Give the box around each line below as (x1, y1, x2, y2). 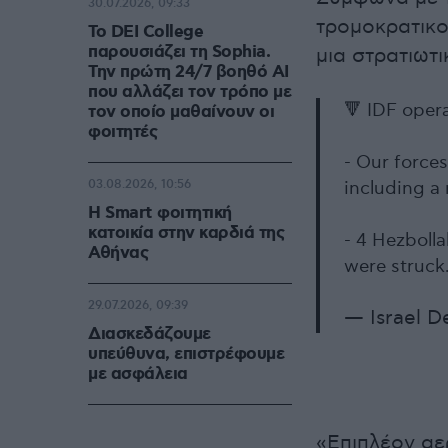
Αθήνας (88, 242, 148, 265)
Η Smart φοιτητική (88, 202, 232, 225)
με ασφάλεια (88, 363, 188, 386)
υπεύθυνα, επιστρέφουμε (88, 343, 284, 366)
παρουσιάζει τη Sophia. (88, 41, 270, 64)
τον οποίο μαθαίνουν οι (88, 101, 274, 124)
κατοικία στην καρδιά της (88, 222, 284, 245)
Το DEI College (88, 21, 203, 44)
